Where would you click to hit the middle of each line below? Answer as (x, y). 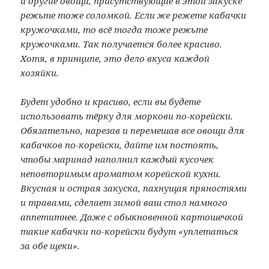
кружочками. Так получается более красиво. (122, 44)
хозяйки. (40, 72)
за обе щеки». (50, 245)
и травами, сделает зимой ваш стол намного (124, 202)
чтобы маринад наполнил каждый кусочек (117, 159)
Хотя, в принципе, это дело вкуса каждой (115, 58)
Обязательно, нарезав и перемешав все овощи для (133, 130)
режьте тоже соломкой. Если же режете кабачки (134, 15)
